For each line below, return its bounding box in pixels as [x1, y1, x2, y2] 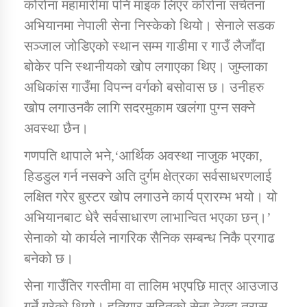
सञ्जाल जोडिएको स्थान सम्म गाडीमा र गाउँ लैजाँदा [24, 38, 265, 54]
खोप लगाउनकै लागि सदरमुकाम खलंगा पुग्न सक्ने [24, 100, 255, 116]
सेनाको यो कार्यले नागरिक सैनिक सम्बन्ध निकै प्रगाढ [24, 230, 275, 246]
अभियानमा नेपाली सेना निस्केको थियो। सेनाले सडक [24, 18, 275, 34]
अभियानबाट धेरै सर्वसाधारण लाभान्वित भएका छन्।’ [24, 210, 271, 225]
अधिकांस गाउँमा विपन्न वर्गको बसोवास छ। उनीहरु [24, 79, 264, 95]
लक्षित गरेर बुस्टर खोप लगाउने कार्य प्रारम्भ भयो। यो [24, 189, 278, 205]
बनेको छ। [24, 251, 73, 267]
